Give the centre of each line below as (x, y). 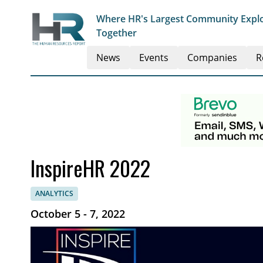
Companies (212, 58)
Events (154, 58)
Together (117, 33)
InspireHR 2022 (90, 168)
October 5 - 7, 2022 (78, 214)
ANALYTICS (54, 193)
